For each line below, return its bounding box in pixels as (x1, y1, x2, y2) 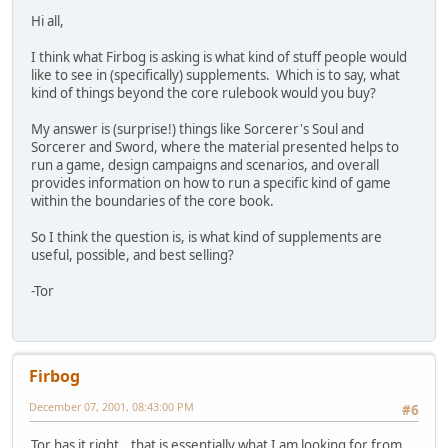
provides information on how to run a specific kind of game (31, 174, 391, 193)
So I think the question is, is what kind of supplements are (31, 228, 382, 247)
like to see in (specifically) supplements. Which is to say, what (31, 66, 400, 85)
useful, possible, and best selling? (31, 246, 234, 265)
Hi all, (31, 12, 64, 31)
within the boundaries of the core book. (31, 192, 274, 211)
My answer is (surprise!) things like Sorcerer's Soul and (31, 120, 364, 139)
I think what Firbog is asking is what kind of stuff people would (31, 48, 407, 67)
